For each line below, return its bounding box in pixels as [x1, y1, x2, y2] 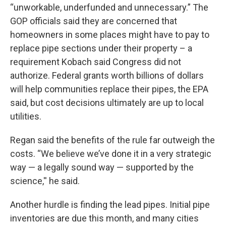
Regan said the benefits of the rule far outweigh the [10, 135, 215, 145]
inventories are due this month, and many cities [10, 213, 199, 223]
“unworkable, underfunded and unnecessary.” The [10, 2, 208, 13]
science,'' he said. [10, 176, 80, 186]
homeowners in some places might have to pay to [10, 29, 209, 40]
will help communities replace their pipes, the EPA [10, 84, 208, 94]
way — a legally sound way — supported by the [10, 162, 194, 173]
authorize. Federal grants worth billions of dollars [10, 70, 204, 81]
